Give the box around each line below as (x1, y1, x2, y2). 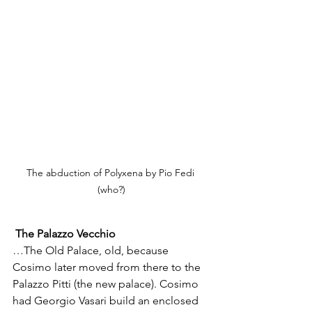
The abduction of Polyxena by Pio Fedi (26, 166, 197, 179)
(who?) (97, 182, 125, 196)
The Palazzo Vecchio (15, 226, 116, 240)
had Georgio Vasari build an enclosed (13, 293, 201, 307)
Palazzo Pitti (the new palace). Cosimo (13, 276, 201, 290)
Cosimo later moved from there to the (13, 260, 203, 274)
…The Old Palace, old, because (13, 243, 171, 257)
